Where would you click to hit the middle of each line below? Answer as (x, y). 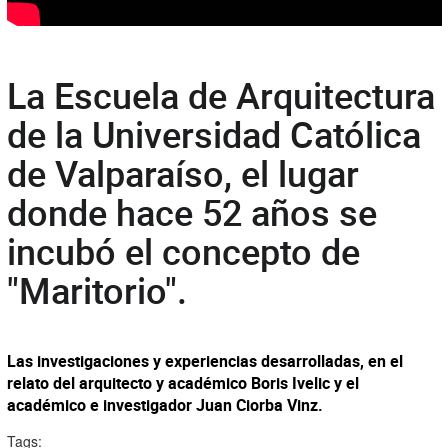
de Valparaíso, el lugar (182, 173)
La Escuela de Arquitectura (220, 95)
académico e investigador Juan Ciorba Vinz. (164, 405)
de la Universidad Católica (213, 134)
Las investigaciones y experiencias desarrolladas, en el (204, 361)
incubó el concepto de (183, 251)
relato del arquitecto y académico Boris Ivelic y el (182, 383)
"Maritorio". (96, 290)
